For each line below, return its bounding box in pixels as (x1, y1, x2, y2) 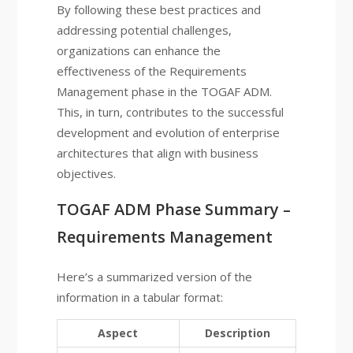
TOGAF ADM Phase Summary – (56, 199, 291, 220)
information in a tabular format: (56, 289, 223, 305)
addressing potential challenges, (56, 22, 232, 38)
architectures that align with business (56, 145, 258, 161)
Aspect (98, 325, 139, 340)
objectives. (56, 165, 116, 181)
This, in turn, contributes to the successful (56, 104, 284, 120)
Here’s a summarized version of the (56, 269, 252, 284)
